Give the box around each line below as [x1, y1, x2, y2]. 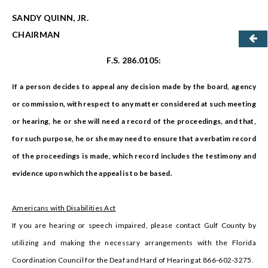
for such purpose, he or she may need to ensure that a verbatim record [12, 134, 256, 144]
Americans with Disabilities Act [12, 203, 116, 213]
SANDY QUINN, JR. [12, 13, 89, 23]
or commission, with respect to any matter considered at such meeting [12, 99, 256, 109]
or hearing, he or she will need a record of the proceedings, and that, [12, 117, 256, 126]
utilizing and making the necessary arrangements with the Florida [12, 238, 256, 248]
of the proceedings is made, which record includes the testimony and [12, 151, 256, 161]
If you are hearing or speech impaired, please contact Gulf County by [12, 221, 256, 230]
